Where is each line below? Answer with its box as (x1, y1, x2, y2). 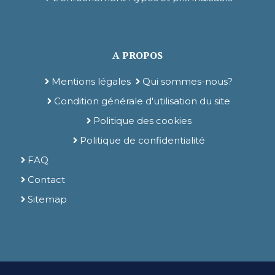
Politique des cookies (93, 114, 192, 126)
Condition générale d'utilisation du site (54, 95, 230, 107)
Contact (28, 173, 65, 185)
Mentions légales (52, 75, 131, 87)
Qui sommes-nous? (142, 75, 233, 87)
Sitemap (28, 193, 67, 205)
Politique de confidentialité (79, 134, 205, 146)
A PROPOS (112, 48, 163, 62)
